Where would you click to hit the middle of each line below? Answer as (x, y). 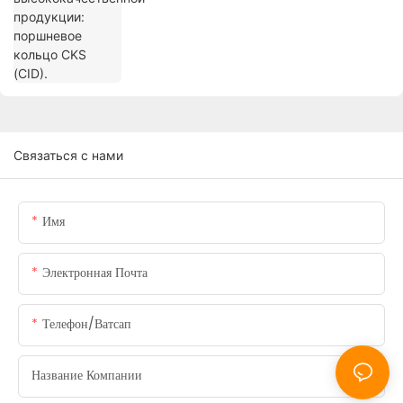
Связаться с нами (68, 156)
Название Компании (87, 376)
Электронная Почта (95, 273)
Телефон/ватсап (87, 324)
